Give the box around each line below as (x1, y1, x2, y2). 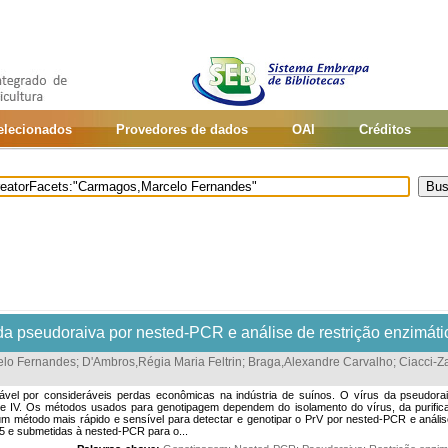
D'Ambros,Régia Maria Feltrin (82, 355, 242, 369)
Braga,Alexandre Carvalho (248, 355, 393, 369)
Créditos (359, 122, 411, 137)
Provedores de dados (116, 122, 248, 137)
